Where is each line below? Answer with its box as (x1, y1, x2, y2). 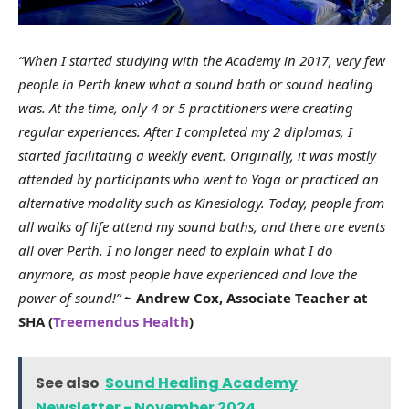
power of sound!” (18, 288, 124, 308)
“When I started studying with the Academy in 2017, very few (18, 51, 385, 70)
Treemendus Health (53, 312, 189, 331)
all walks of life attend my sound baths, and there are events (18, 217, 385, 236)
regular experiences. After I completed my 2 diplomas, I (18, 122, 352, 142)
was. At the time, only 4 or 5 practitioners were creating (18, 99, 353, 118)
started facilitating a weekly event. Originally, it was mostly (18, 146, 376, 165)
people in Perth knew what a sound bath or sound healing (18, 75, 373, 94)
